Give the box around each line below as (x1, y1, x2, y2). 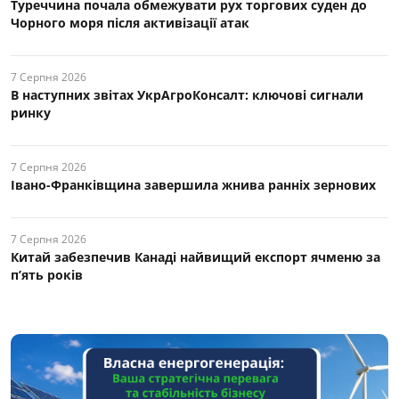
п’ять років (11, 265, 83, 283)
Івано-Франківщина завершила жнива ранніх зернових (11, 175, 376, 193)
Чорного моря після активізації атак (11, 13, 249, 31)
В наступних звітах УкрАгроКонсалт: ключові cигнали (11, 85, 363, 103)
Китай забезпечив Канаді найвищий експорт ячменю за (11, 248, 380, 265)
